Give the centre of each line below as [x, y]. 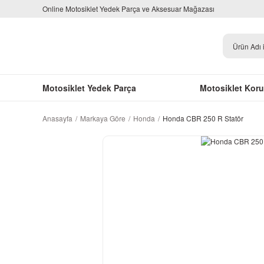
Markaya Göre [103, 118]
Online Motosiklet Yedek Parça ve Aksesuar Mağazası [128, 9]
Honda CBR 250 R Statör [203, 118]
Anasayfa [57, 118]
